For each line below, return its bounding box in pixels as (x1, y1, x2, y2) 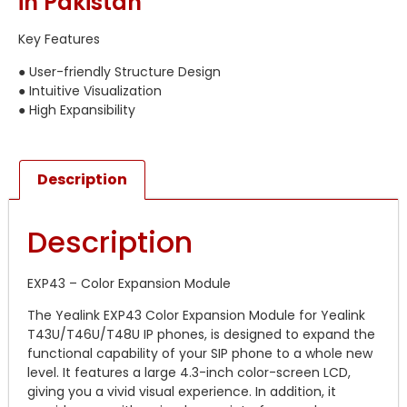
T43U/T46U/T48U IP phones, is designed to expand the (27, 325, 375, 344)
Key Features (18, 30, 100, 49)
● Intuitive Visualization (18, 81, 162, 100)
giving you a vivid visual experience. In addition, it (27, 382, 336, 402)
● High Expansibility (18, 100, 135, 119)
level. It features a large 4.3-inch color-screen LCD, (27, 363, 351, 382)
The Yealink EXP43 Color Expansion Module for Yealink (27, 306, 365, 325)
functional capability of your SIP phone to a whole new (27, 344, 372, 363)
